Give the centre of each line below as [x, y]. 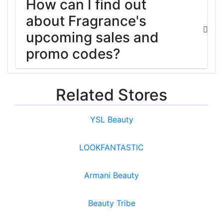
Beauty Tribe [111, 203]
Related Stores [111, 95]
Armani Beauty [111, 175]
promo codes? [73, 54]
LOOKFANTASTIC [111, 147]
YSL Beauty [111, 119]
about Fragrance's [86, 21]
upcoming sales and [92, 37]
